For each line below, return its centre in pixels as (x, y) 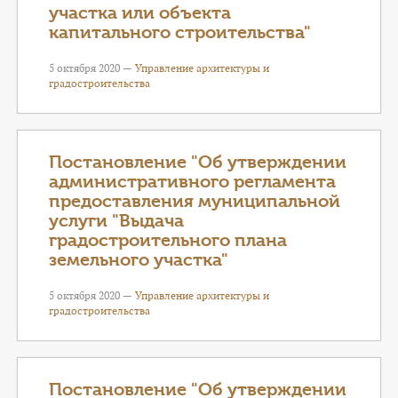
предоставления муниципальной (195, 201)
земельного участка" (139, 260)
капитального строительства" (180, 32)
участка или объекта (140, 13)
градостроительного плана (168, 240)
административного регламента (192, 182)
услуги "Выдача (116, 221)
